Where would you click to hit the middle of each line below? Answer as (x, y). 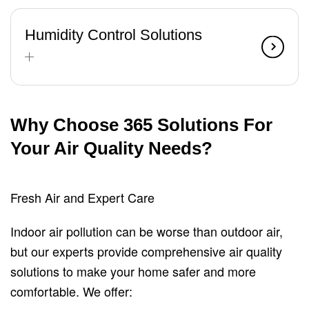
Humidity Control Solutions (113, 35)
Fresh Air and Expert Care (82, 197)
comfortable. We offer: (71, 291)
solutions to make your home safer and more (133, 271)
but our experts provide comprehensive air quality (146, 251)
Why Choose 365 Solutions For (141, 125)
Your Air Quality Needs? (111, 148)
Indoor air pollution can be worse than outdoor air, (147, 231)
